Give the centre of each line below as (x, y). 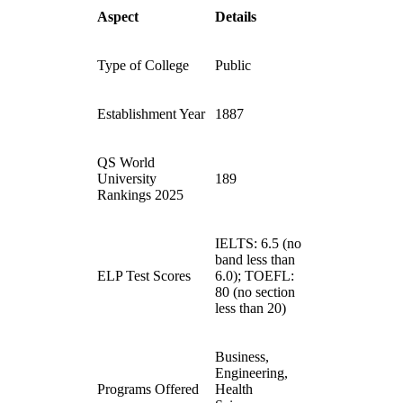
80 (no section (255, 292)
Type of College (143, 65)
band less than (255, 260)
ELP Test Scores (144, 276)
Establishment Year (151, 114)
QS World (126, 162)
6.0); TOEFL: (255, 276)
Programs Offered (148, 389)
